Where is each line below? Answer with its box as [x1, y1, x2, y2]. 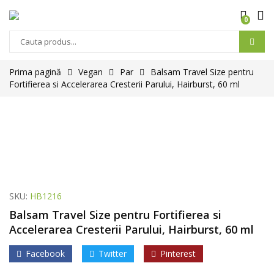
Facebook [26, 248, 65, 259]
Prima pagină [9, 66, 61, 78]
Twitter [98, 248, 127, 259]
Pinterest [160, 248, 196, 259]
